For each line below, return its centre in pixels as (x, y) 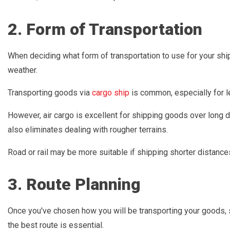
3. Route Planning (74, 185)
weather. (23, 70)
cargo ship (111, 92)
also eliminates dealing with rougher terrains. (88, 129)
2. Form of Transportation (105, 29)
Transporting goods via (50, 92)
